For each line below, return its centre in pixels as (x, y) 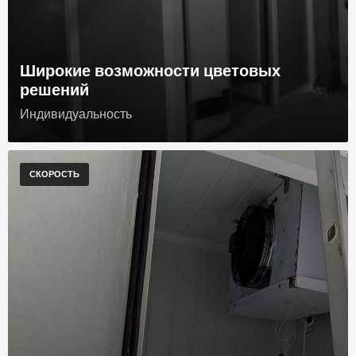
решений (55, 89)
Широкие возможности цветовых (151, 70)
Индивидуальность (76, 114)
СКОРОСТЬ (55, 174)
